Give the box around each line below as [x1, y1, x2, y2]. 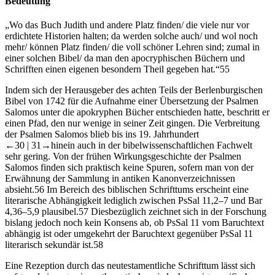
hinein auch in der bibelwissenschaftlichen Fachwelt [51, 139, 252, 150]
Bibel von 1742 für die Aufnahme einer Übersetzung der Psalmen [5, 95, 258, 106]
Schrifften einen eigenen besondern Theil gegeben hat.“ [5, 63, 220, 74]
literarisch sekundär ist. [5, 239, 93, 250]
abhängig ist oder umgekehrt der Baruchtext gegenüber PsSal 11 [5, 228, 253, 239]
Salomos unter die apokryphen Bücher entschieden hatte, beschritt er [5, 106, 269, 117]
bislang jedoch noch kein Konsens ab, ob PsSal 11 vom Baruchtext [5, 217, 264, 228]
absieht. [5, 184, 34, 195]
